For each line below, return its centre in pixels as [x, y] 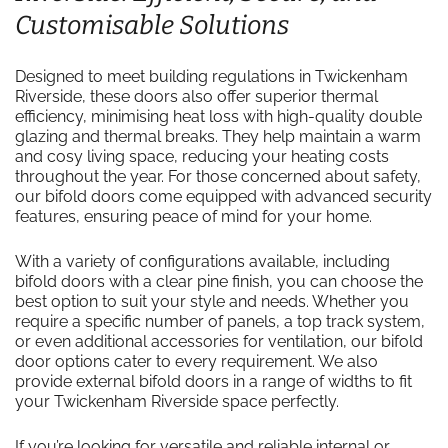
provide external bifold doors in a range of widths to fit [213, 381]
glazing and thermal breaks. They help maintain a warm [218, 136]
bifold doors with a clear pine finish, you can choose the [219, 281]
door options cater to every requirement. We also [196, 361]
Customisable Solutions [152, 25]
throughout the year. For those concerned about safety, [218, 176]
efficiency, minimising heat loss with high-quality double [218, 116]
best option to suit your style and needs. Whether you [212, 301]
